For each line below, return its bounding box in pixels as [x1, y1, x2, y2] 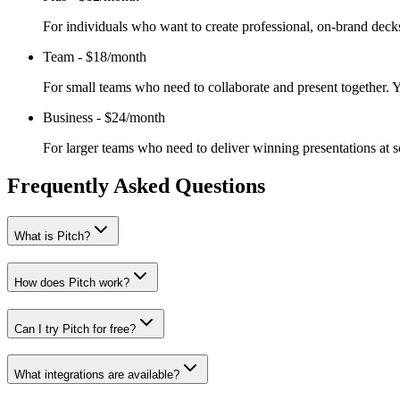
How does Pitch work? [14, 275, 129, 289]
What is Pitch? [14, 229, 90, 244]
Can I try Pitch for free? [14, 321, 136, 336]
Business [43, 110, 93, 126]
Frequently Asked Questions [7, 174, 265, 198]
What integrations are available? [14, 368, 179, 382]
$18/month [86, 49, 146, 65]
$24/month [104, 110, 165, 126]
